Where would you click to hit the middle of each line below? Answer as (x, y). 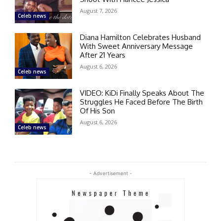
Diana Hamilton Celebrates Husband (141, 37)
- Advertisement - (110, 173)
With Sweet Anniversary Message (137, 46)
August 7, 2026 (99, 10)
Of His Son (98, 110)
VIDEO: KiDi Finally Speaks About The (142, 93)
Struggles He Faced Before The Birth (142, 102)
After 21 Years (103, 55)
